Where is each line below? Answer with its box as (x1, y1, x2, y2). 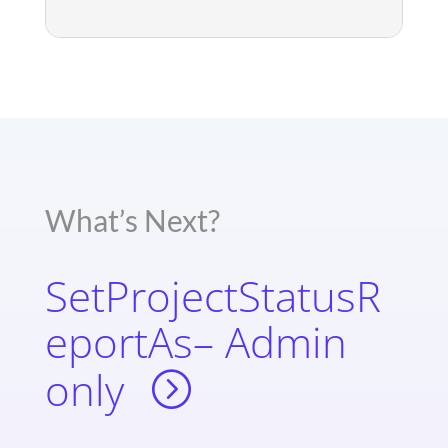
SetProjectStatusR (44, 267, 381, 325)
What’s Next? (44, 202, 220, 239)
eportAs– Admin (44, 313, 347, 371)
